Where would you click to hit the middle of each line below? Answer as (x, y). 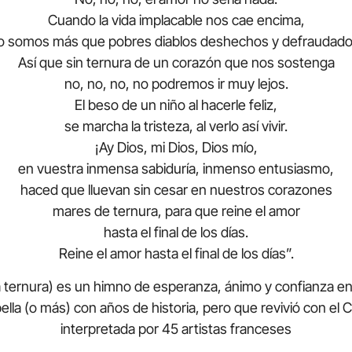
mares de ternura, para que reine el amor (176, 211)
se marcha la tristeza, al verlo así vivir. (176, 126)
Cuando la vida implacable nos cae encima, (176, 20)
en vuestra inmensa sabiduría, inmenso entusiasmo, (176, 169)
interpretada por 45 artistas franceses (176, 328)
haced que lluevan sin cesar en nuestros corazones (176, 190)
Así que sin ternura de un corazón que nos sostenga (176, 63)
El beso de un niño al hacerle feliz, (176, 105)
